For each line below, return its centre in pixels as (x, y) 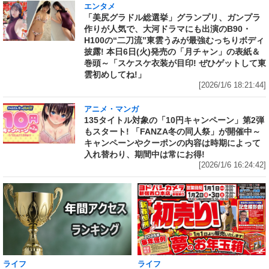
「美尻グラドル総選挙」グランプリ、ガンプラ (172, 17)
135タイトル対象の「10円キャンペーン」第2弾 (174, 120)
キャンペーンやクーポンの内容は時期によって (172, 143)
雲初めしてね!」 (115, 74)
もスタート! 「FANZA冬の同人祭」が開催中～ (172, 131)
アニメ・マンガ (111, 109)
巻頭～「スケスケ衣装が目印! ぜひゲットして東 (175, 63)
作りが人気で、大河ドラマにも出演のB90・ (168, 29)
